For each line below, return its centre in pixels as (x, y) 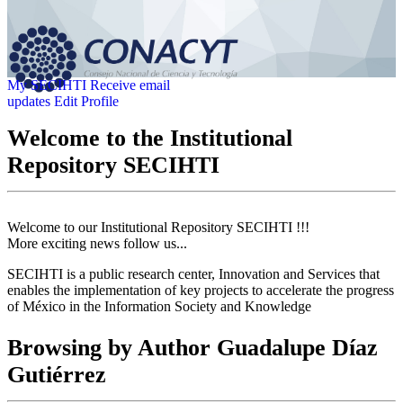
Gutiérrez (57, 374)
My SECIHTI (47, 85)
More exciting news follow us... (97, 244)
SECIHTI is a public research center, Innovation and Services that (193, 274)
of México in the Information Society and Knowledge (159, 307)
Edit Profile (86, 101)
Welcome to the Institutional (150, 139)
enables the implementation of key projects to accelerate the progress (201, 291)
